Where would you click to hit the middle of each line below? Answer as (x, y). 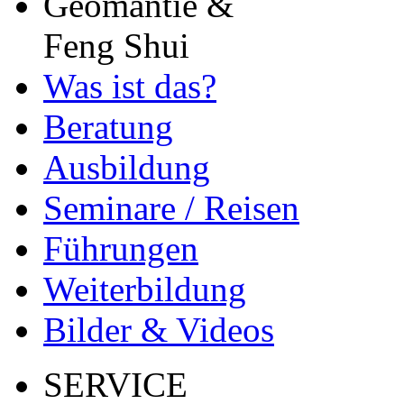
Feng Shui (116, 46)
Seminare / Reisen (171, 208)
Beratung (108, 127)
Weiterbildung (145, 289)
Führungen (121, 248)
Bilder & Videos (159, 330)
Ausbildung (127, 167)
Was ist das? (130, 86)
